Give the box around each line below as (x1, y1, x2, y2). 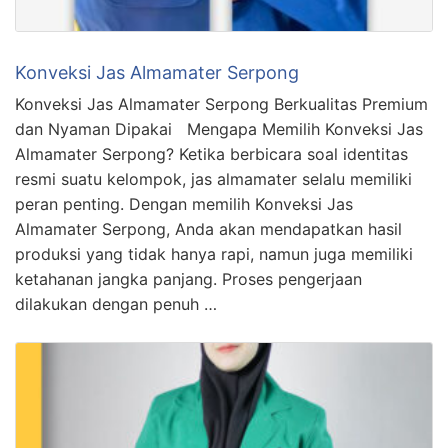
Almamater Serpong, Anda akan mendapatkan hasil (15, 218, 402, 239)
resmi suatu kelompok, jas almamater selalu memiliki (15, 168, 412, 189)
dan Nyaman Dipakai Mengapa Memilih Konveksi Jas (15, 118, 423, 139)
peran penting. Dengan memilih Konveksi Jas (15, 193, 353, 214)
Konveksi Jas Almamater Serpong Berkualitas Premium (15, 93, 428, 114)
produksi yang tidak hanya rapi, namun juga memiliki (15, 243, 413, 264)
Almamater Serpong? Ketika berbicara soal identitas (15, 143, 408, 164)
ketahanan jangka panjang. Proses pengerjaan (15, 268, 362, 289)
